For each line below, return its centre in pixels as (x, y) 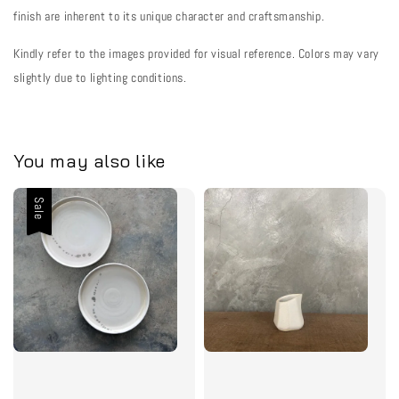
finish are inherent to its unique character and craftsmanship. (169, 16)
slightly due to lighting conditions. (100, 77)
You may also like (90, 161)
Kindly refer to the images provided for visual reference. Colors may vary (196, 53)
